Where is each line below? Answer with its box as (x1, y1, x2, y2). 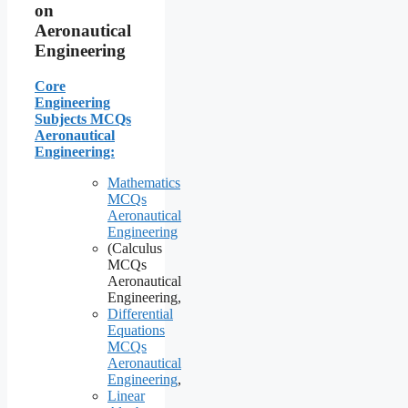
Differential (107, 306, 173, 322)
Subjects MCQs (35, 111, 131, 127)
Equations (107, 322, 165, 339)
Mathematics (107, 175, 180, 191)
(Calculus (107, 240, 162, 257)
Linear (107, 388, 145, 404)
